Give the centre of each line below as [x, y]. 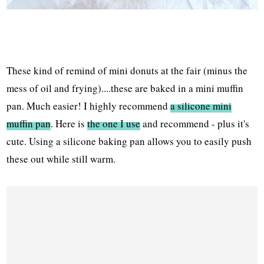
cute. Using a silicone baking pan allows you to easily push [129, 141]
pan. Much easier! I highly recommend [89, 106]
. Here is [69, 124]
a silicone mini [201, 106]
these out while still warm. [61, 159]
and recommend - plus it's [195, 124]
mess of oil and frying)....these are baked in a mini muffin [125, 88]
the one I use [114, 124]
